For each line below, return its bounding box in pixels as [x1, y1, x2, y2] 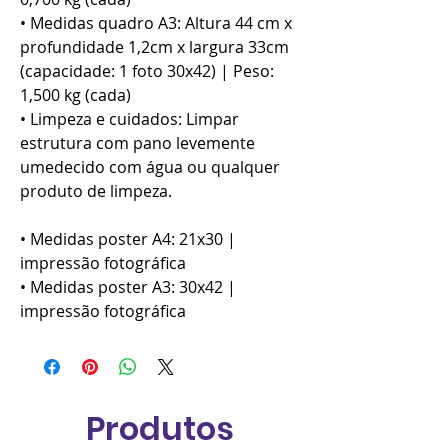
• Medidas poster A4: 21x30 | [20, 228, 236, 251]
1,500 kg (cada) [20, 84, 131, 107]
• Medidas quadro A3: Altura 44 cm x [20, 12, 292, 35]
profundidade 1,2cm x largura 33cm [20, 36, 289, 59]
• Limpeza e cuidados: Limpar [20, 108, 239, 131]
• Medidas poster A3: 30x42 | [20, 276, 236, 299]
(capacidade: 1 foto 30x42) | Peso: [20, 60, 274, 83]
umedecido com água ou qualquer [20, 156, 280, 179]
